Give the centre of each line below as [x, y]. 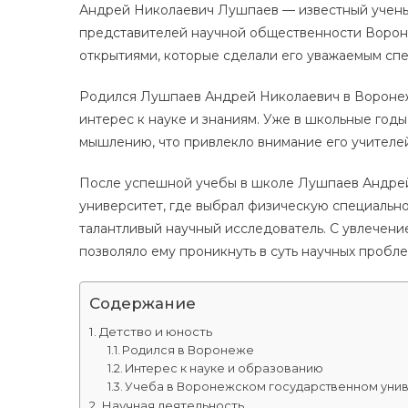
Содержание [143, 304]
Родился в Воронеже [189, 350]
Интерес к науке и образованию [224, 368]
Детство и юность [155, 331]
